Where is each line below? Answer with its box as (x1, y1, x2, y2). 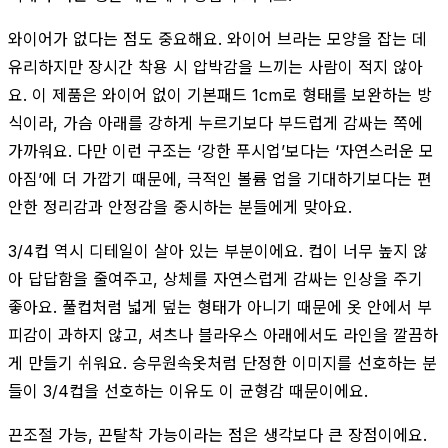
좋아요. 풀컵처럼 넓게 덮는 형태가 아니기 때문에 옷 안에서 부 (8, 296, 432, 317)
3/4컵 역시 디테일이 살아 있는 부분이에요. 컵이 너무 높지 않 (8, 240, 428, 261)
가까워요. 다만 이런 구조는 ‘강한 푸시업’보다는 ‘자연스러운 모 (8, 140, 434, 161)
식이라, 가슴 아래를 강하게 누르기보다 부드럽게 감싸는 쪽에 (8, 112, 423, 133)
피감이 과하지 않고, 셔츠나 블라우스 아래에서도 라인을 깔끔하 (8, 324, 438, 345)
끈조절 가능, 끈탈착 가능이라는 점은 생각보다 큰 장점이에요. (8, 424, 427, 445)
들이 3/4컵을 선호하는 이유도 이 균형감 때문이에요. (8, 380, 368, 401)
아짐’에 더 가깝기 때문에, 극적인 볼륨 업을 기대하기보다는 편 (8, 168, 432, 189)
